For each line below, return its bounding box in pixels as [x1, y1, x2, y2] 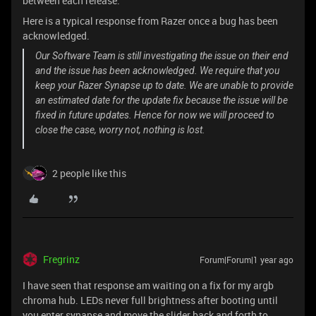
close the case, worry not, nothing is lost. [35, 124, 205, 135]
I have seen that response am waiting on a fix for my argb [23, 279, 274, 292]
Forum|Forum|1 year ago [200, 254, 293, 265]
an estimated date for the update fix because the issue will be [35, 95, 288, 106]
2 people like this [52, 166, 126, 180]
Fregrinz [43, 253, 80, 266]
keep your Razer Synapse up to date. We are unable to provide [35, 80, 293, 91]
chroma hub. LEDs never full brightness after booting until [23, 293, 278, 307]
